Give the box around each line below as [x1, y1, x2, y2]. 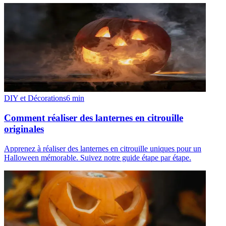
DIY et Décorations [4, 94, 66, 103]
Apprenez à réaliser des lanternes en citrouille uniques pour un [4, 144, 201, 153]
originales [4, 124, 44, 135]
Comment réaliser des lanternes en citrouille [4, 112, 183, 124]
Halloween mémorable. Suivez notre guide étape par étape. [4, 153, 191, 162]
